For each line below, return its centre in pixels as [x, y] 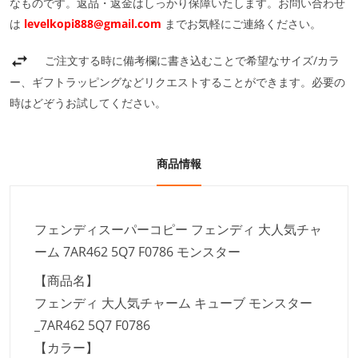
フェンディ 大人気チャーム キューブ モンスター [173, 303]
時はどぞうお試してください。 [88, 103]
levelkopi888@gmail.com [93, 24]
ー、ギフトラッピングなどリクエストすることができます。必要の [177, 82]
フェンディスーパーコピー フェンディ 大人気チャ [178, 230]
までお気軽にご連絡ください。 [243, 24]
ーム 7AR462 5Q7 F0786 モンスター [137, 252]
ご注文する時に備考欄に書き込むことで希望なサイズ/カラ [192, 61]
